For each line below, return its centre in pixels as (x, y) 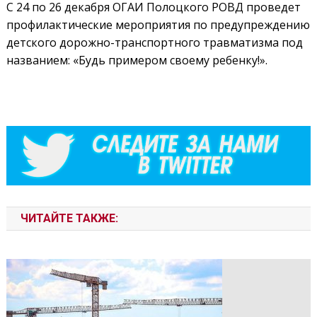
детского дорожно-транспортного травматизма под (154, 42)
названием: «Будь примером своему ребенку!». (137, 60)
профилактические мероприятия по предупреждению (158, 24)
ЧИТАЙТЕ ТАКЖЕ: (69, 218)
